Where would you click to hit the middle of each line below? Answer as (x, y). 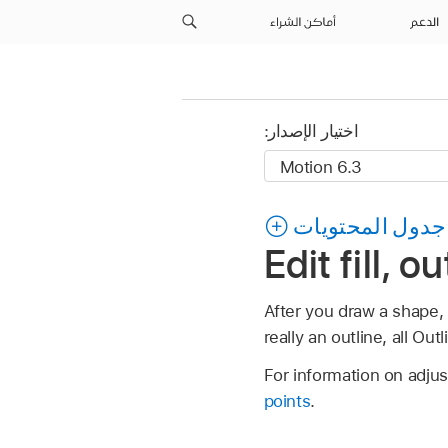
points (287, 400)
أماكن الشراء (304, 22)
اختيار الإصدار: (311, 131)
